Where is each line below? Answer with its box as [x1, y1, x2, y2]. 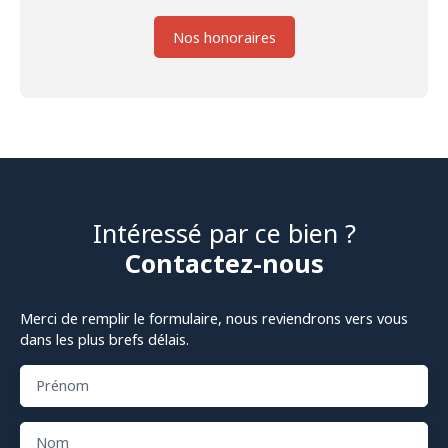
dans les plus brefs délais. [20, 330, 189, 350]
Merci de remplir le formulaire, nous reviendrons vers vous [20, 309, 408, 329]
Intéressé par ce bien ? [92, 216, 356, 251]
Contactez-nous [124, 246, 324, 281]
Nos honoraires [172, 27, 276, 47]
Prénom [36, 376, 89, 396]
